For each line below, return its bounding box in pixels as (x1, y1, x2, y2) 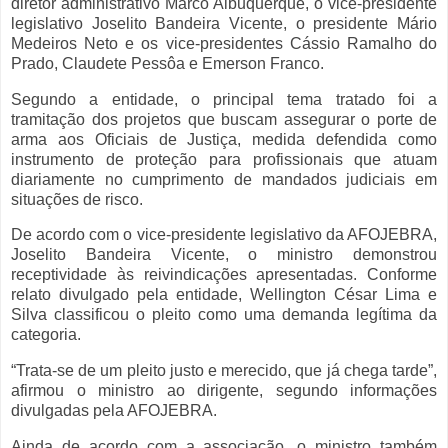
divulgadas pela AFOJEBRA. (11, 402, 217, 420)
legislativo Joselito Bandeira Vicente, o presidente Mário (11, 14, 437, 32)
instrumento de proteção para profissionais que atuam (11, 150, 437, 168)
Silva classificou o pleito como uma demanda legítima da (11, 306, 437, 324)
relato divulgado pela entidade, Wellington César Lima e (11, 286, 437, 304)
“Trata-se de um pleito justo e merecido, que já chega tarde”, (11, 362, 437, 380)
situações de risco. (11, 190, 143, 208)
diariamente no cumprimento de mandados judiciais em (11, 170, 437, 188)
